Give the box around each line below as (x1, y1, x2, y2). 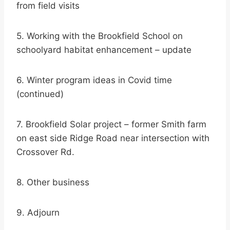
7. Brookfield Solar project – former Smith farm (16, 119, 206, 130)
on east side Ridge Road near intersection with (16, 133, 209, 144)
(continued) (16, 89, 64, 100)
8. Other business (16, 177, 89, 188)
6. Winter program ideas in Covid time (16, 75, 172, 86)
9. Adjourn (16, 207, 60, 218)
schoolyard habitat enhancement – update (16, 45, 191, 55)
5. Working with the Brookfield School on (16, 31, 183, 42)
